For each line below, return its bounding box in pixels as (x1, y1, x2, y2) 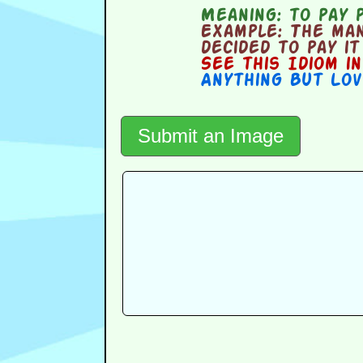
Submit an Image (137, 125, 284, 147)
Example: (200, 24, 283, 41)
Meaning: (200, 8, 282, 25)
